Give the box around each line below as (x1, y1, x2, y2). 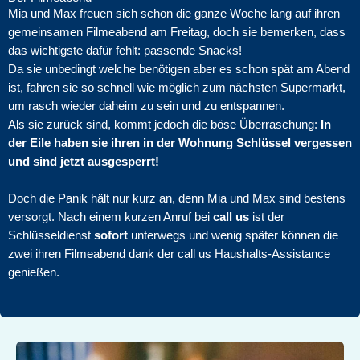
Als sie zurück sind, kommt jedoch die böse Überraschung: (8, 117, 321, 131)
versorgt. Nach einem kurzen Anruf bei (8, 211, 213, 224)
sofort (94, 229, 128, 243)
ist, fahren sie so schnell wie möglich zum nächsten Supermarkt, (8, 80, 346, 94)
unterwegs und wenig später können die (128, 229, 338, 243)
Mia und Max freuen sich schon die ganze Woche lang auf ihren (8, 6, 340, 20)
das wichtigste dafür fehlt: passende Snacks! (8, 43, 242, 57)
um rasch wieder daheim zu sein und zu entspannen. (8, 99, 288, 112)
